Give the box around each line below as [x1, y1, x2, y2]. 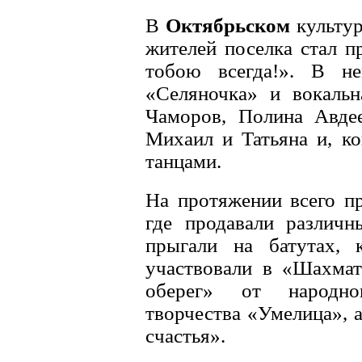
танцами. [145, 150, 221, 172]
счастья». [145, 325, 225, 347]
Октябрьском [166, 15, 291, 36]
